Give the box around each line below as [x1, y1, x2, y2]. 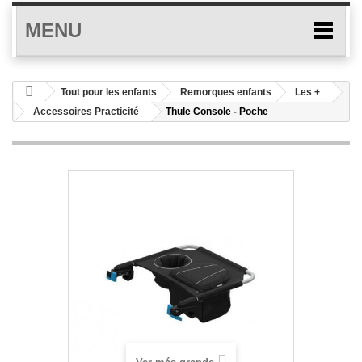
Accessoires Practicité [33, 106, 139, 117]
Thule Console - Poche [166, 106, 268, 117]
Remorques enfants [180, 86, 271, 98]
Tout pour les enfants [61, 86, 157, 98]
